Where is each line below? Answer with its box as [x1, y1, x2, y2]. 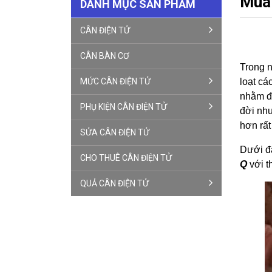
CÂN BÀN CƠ [80, 51, 129, 61]
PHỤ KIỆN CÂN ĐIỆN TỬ [80, 102, 167, 112]
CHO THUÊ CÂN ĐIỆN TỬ [80, 153, 172, 163]
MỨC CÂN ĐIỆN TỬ [80, 76, 151, 86]
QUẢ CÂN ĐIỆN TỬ [80, 178, 149, 188]
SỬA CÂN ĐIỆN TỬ [80, 127, 149, 137]
